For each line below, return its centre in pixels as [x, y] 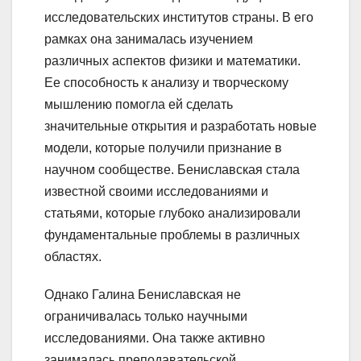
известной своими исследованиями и [156, 191]
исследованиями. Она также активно [155, 338]
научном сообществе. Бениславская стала [172, 169]
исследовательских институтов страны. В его [179, 17]
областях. [73, 256]
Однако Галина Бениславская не [143, 294]
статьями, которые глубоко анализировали [172, 213]
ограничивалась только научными [146, 316]
